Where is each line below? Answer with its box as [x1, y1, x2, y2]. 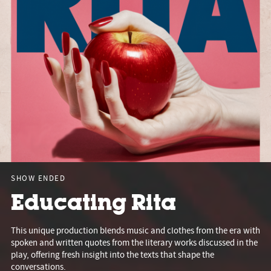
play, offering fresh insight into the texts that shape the [11, 249, 214, 261]
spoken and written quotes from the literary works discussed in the [11, 237, 258, 249]
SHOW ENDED [11, 173, 65, 184]
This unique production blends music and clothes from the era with [11, 224, 260, 237]
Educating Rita [11, 194, 176, 214]
